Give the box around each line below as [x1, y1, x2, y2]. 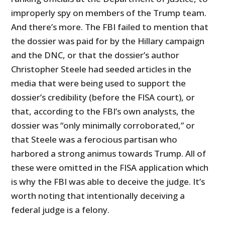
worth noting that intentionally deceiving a [11, 190, 185, 202]
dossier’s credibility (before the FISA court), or [11, 91, 195, 103]
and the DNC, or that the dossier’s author [11, 49, 180, 61]
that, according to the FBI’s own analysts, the [11, 105, 195, 118]
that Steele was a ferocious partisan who [11, 134, 178, 146]
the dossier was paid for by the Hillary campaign [11, 35, 205, 47]
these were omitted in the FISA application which [11, 162, 209, 174]
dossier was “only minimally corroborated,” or [11, 120, 195, 132]
